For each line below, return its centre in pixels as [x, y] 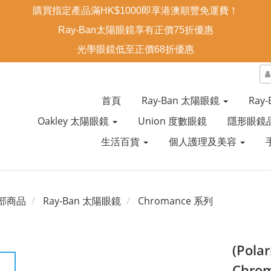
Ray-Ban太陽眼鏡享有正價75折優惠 [135, 30]
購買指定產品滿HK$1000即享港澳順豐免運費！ [135, 11]
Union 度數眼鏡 [172, 121]
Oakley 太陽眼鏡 [74, 121]
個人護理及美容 [204, 142]
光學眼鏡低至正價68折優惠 [135, 49]
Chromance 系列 [175, 201]
